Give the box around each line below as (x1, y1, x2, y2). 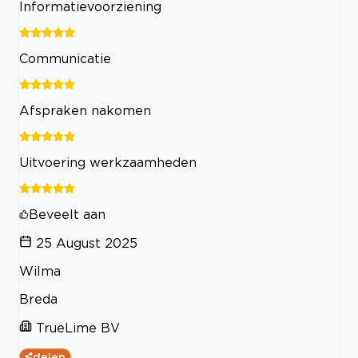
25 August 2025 (36, 236, 137, 251)
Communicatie (19, 51, 111, 66)
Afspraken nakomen (19, 103, 151, 118)
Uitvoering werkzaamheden (19, 155, 197, 170)
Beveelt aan (29, 207, 105, 222)
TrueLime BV (36, 320, 120, 336)
